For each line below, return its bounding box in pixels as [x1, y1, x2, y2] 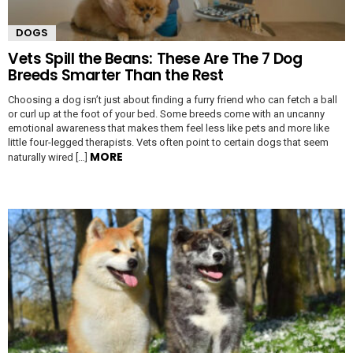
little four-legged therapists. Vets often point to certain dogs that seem [8, 136, 329, 148]
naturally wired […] [8, 150, 90, 163]
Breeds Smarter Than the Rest [8, 64, 224, 86]
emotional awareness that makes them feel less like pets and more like [8, 121, 329, 134]
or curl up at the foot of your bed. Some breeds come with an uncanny [8, 107, 325, 120]
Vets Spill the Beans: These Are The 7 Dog [8, 47, 303, 69]
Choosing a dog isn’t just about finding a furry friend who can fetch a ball [8, 93, 337, 106]
